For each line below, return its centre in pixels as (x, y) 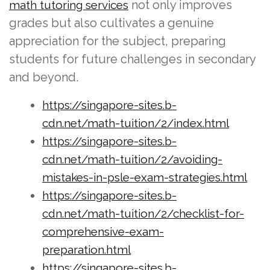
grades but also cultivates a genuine (111, 23)
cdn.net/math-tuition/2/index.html (136, 123)
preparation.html (86, 249)
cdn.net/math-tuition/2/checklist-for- (143, 213)
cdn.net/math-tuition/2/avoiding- (132, 159)
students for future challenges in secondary (132, 59)
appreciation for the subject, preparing (118, 41)
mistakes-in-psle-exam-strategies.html (145, 177)
